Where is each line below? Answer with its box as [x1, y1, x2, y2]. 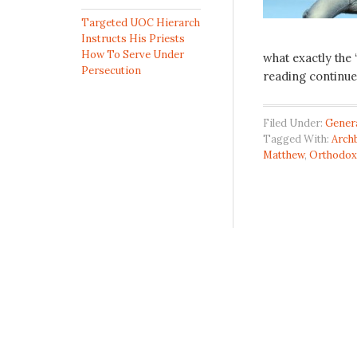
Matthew [262, 147, 304, 162]
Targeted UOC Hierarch [81, 16, 200, 30]
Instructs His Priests [81, 32, 185, 46]
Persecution [81, 64, 141, 78]
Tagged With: [262, 131, 331, 146]
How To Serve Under [81, 48, 184, 62]
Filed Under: [262, 116, 325, 130]
